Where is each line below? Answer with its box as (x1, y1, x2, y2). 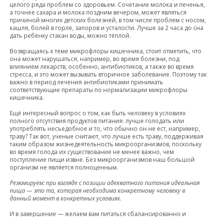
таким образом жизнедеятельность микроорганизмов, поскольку (10, 139, 201, 148)
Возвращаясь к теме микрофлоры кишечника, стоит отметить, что (10, 46, 201, 55)
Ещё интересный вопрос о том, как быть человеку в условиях (10, 108, 186, 117)
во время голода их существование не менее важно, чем (10, 147, 174, 156)
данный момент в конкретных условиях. (10, 194, 122, 202)
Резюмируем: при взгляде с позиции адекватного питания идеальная (10, 178, 200, 187)
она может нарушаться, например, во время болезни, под (10, 54, 179, 63)
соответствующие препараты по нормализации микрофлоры (10, 85, 187, 94)
